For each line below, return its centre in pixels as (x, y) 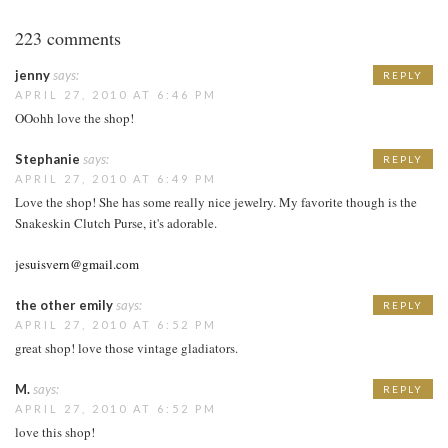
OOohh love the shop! (74, 117)
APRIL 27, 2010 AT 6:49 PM (116, 178)
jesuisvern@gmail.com (77, 263)
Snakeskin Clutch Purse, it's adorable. (116, 222)
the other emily (64, 304)
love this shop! (55, 431)
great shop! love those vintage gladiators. (126, 347)
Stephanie (47, 158)
